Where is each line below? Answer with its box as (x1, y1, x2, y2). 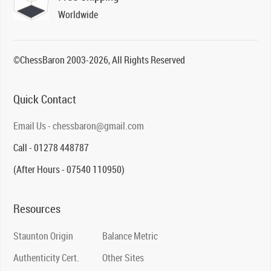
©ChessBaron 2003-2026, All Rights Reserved (13, 53, 186, 67)
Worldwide (58, 7, 99, 21)
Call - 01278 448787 (13, 140, 90, 154)
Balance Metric (102, 229, 158, 243)
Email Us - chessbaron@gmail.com (13, 119, 145, 132)
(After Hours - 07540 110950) (13, 162, 125, 176)
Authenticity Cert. (13, 250, 80, 264)
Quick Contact (13, 91, 77, 107)
